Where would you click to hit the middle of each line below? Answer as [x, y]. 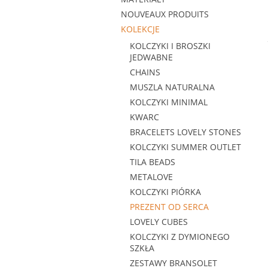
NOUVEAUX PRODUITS [165, 14]
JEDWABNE [151, 57]
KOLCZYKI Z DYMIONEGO [180, 237]
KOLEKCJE [140, 29]
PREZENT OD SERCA [169, 207]
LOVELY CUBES [159, 222]
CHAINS [145, 72]
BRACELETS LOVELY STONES [185, 132]
